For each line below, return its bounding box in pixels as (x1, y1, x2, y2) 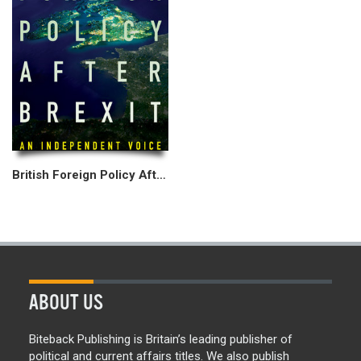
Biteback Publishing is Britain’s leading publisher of (29, 332, 293, 347)
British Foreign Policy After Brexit (156, 168, 166, 183)
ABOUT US (29, 291, 103, 315)
